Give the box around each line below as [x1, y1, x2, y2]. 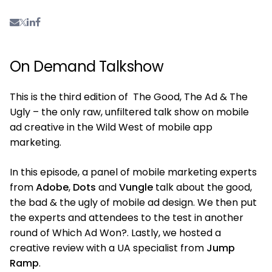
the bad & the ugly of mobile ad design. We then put [10, 195, 257, 209]
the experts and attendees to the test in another [10, 210, 243, 225]
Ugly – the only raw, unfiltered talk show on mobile [10, 104, 249, 119]
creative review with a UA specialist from [10, 240, 206, 255]
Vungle [119, 180, 153, 194]
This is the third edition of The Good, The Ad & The [10, 89, 248, 104]
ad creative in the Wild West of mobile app [10, 120, 212, 134]
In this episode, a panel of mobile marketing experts [10, 165, 257, 179]
